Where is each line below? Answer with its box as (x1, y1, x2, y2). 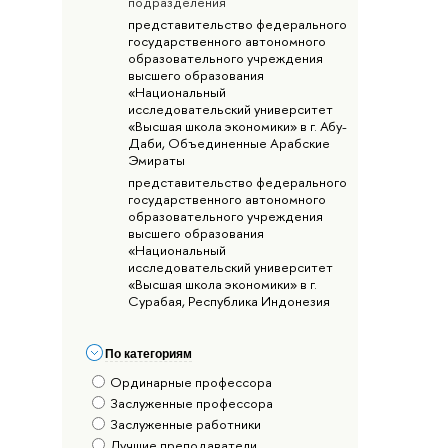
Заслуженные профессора (110, 394, 274, 413)
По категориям (105, 346, 193, 361)
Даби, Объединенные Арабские (127, 133, 330, 152)
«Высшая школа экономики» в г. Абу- (127, 116, 347, 135)
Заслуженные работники (110, 415, 262, 434)
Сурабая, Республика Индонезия (127, 291, 330, 310)
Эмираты (127, 150, 185, 169)
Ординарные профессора (110, 373, 273, 392)
